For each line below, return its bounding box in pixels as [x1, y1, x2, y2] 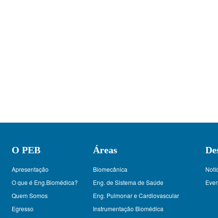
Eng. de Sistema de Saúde [93, 178, 164, 186]
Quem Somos [12, 191, 48, 200]
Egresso [12, 204, 34, 213]
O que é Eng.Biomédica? [12, 178, 78, 186]
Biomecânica [93, 165, 128, 173]
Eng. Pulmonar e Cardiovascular [93, 191, 180, 200]
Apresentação [12, 165, 49, 173]
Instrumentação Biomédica [93, 204, 164, 213]
